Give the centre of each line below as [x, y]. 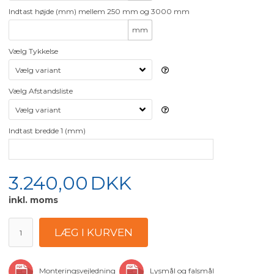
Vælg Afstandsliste [41, 91]
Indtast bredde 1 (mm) [47, 131]
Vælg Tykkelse [34, 51]
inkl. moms [34, 200]
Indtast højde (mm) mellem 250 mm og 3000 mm [99, 12]
